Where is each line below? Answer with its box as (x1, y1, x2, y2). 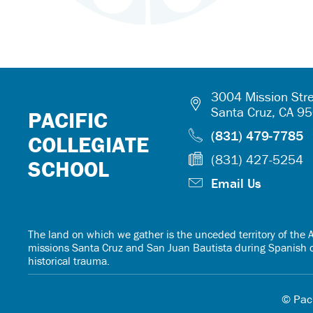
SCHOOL (28, 154, 110, 182)
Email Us (211, 175, 262, 191)
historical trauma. (28, 254, 110, 268)
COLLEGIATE (28, 130, 150, 158)
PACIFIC (28, 105, 108, 133)
